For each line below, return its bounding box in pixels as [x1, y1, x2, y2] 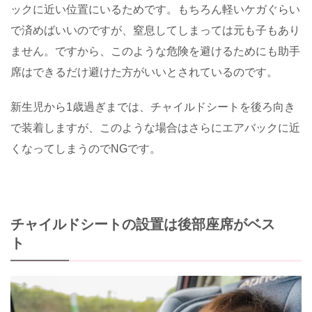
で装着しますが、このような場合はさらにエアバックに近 [10, 122, 300, 134]
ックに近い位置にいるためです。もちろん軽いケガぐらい [10, 3, 300, 16]
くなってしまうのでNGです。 [10, 143, 161, 155]
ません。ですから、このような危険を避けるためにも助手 [10, 45, 300, 58]
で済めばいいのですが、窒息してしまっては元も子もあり [10, 24, 300, 37]
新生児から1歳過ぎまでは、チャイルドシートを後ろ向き [10, 101, 295, 114]
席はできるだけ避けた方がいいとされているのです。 [10, 66, 278, 79]
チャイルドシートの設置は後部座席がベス [10, 217, 275, 233]
